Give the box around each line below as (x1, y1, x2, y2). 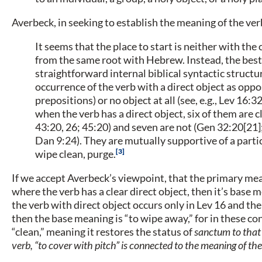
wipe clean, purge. (35, 147, 116, 160)
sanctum (194, 225, 230, 238)
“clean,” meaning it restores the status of (12, 225, 194, 238)
